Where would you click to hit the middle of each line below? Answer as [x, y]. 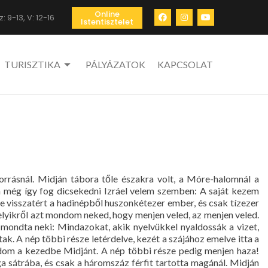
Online [107, 14]
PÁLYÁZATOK [115, 64]
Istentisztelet [107, 22]
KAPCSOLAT [185, 64]
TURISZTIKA [32, 64]
